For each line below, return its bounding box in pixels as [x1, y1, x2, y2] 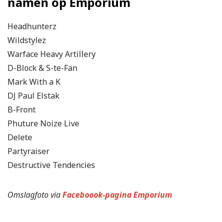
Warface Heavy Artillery [7, 48, 96, 59]
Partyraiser [7, 145, 50, 157]
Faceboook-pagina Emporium [62, 189, 172, 200]
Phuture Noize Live [7, 117, 79, 129]
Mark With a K [7, 76, 60, 87]
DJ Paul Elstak [7, 90, 59, 101]
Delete [7, 131, 32, 143]
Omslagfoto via [7, 189, 62, 200]
